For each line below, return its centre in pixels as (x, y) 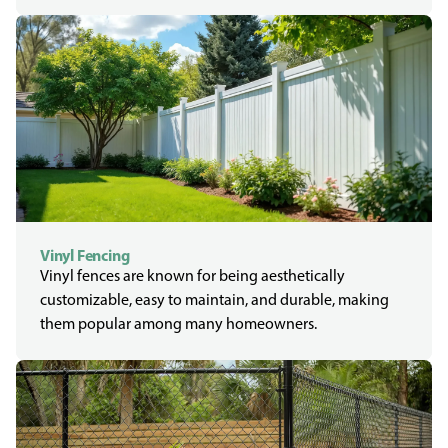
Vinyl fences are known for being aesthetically (192, 275)
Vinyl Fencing (85, 255)
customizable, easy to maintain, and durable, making (214, 299)
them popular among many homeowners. (178, 323)
